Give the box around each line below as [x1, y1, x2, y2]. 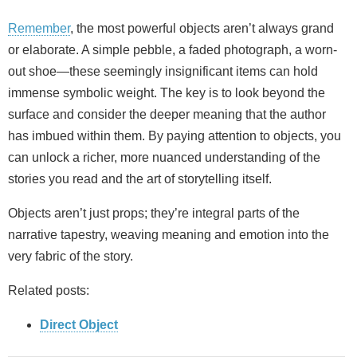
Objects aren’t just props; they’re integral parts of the [8, 206, 300, 220]
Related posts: [8, 283, 89, 297]
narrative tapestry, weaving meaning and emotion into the [8, 227, 329, 241]
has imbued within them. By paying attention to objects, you [8, 128, 341, 143]
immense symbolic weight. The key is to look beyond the [8, 85, 325, 100]
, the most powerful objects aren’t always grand [70, 21, 334, 35]
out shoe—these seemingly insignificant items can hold [8, 64, 318, 78]
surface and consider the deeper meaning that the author [8, 107, 326, 121]
